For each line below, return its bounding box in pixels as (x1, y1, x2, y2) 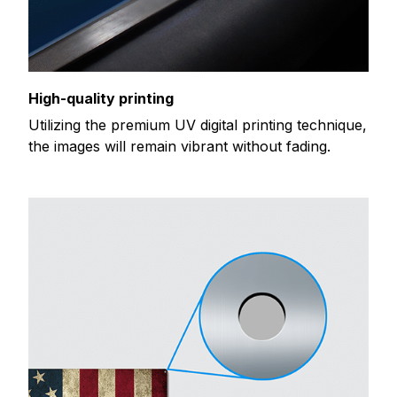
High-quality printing (28, 89, 174, 107)
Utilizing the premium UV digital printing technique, (28, 116, 367, 135)
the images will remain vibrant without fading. (28, 137, 331, 156)
